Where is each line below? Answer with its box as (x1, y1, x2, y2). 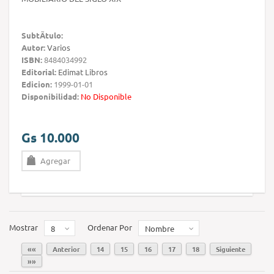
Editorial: (21, 67, 56, 78)
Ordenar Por (87, 222, 132, 233)
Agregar (40, 155, 70, 166)
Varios (47, 42, 70, 53)
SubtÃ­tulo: (21, 30, 63, 41)
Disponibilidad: (21, 91, 79, 102)
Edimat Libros (58, 67, 108, 78)
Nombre (145, 223, 174, 234)
